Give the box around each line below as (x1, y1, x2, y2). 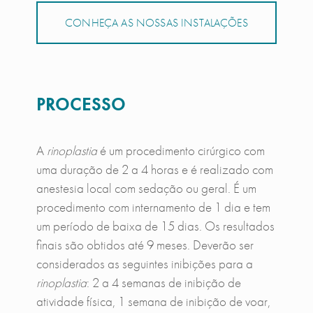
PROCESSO (36, 93, 126, 117)
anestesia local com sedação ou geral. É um (36, 180, 256, 198)
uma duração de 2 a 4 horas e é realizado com (36, 161, 273, 179)
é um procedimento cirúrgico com (96, 142, 265, 160)
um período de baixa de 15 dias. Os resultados (36, 217, 275, 235)
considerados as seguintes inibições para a (36, 255, 253, 273)
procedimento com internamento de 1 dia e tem (36, 198, 270, 217)
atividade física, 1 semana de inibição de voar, (36, 293, 270, 311)
